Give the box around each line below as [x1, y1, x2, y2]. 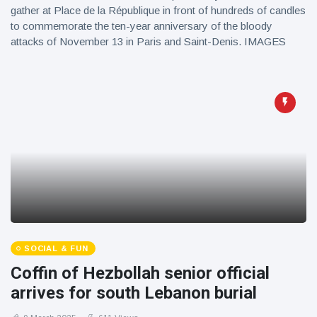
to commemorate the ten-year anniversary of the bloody [11, 20, 272, 32]
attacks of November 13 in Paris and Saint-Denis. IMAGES [11, 35, 286, 47]
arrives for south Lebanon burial [11, 283, 257, 303]
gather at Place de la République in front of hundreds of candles [11, 4, 306, 16]
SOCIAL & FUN [24, 244, 88, 253]
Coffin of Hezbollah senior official [11, 263, 270, 283]
